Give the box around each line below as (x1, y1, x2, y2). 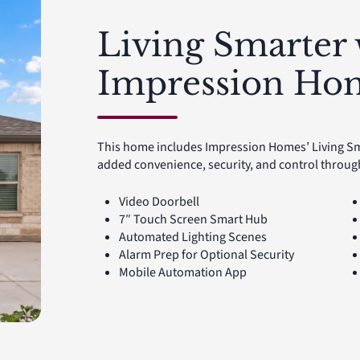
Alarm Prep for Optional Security (118, 246, 294, 264)
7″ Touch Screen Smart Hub (118, 211, 268, 229)
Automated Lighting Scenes (118, 228, 267, 247)
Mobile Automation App (118, 264, 247, 282)
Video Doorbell (118, 193, 199, 211)
